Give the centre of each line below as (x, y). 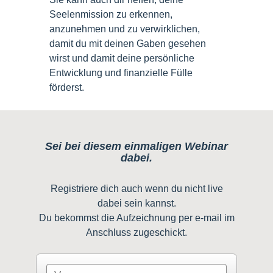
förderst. (67, 87)
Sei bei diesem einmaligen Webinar (136, 146)
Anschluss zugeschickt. (136, 232)
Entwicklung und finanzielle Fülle (121, 73)
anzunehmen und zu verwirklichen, (125, 29)
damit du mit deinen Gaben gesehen (128, 43)
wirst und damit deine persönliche (122, 58)
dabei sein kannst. (136, 203)
